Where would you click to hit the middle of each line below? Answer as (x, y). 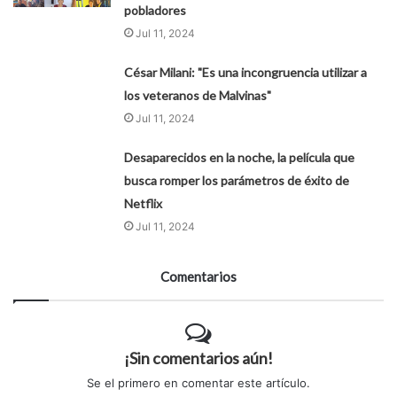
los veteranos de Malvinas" (198, 95)
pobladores (156, 10)
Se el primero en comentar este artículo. (198, 382)
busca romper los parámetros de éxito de (237, 180)
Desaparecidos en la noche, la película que (240, 157)
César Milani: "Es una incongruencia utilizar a (246, 72)
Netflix (144, 203)
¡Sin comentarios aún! (198, 358)
